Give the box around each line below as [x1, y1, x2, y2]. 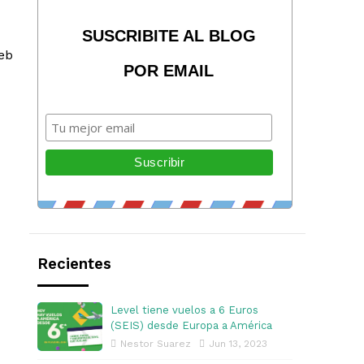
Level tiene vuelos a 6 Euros [110, 304, 258, 316]
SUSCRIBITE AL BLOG [81, 27, 256, 45]
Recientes [37, 255, 111, 273]
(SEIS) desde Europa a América [110, 319, 272, 331]
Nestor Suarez [120, 338, 191, 349]
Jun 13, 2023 [209, 338, 267, 349]
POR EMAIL [123, 62, 214, 80]
